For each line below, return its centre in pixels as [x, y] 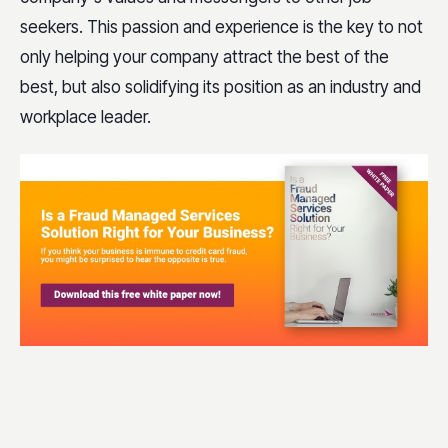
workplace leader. [85, 117]
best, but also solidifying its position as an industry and [220, 87]
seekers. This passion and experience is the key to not [221, 27]
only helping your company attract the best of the [204, 57]
